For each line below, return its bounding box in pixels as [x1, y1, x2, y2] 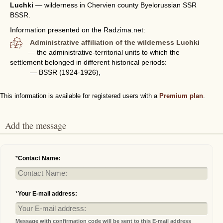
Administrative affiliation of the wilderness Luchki [30, 38, 200, 46]
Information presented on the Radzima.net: [10, 26, 145, 34]
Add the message [11, 119, 66, 131]
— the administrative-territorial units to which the [28, 48, 180, 56]
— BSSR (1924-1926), [30, 68, 101, 76]
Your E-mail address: [18, 190, 77, 197]
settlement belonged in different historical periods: [10, 58, 167, 66]
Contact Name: [18, 155, 61, 162]
